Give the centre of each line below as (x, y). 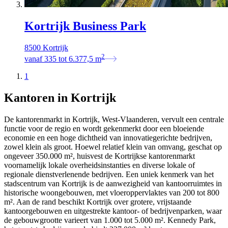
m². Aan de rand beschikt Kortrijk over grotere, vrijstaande (98, 202)
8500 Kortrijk (46, 47)
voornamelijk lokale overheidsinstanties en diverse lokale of (99, 165)
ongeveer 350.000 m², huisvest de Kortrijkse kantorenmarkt (99, 156)
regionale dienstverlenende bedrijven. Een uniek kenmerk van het (109, 174)
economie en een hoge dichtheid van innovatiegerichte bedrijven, (108, 137)
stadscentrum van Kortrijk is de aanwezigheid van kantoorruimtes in (113, 183)
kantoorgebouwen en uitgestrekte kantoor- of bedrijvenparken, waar (113, 211)
